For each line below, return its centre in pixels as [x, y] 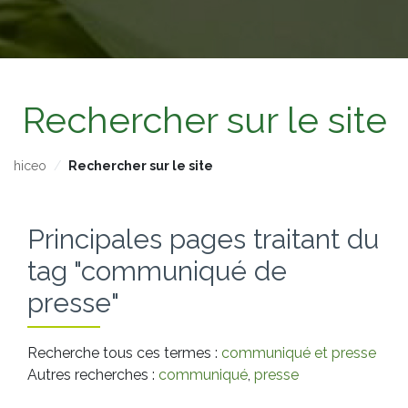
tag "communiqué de [157, 270]
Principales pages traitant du [203, 239]
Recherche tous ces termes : [124, 352]
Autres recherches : [93, 374]
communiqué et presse [299, 352]
